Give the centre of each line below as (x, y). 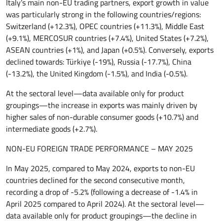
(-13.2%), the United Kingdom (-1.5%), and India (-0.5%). (97, 74)
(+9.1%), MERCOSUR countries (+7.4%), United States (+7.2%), (107, 38)
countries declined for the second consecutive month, (95, 180)
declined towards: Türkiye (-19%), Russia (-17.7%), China (99, 62)
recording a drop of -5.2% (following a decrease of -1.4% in (102, 192)
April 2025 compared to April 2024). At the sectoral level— (105, 204)
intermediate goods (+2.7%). (52, 129)
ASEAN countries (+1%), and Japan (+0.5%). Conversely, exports (110, 50)
